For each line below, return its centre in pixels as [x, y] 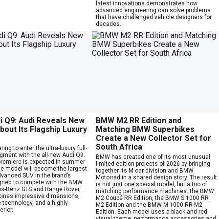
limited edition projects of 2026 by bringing [153, 164]
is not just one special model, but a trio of [152, 184]
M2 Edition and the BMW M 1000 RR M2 [149, 205]
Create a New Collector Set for [153, 138]
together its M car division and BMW [145, 170]
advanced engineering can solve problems [153, 10]
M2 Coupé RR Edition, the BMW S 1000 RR [152, 198]
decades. [109, 24]
